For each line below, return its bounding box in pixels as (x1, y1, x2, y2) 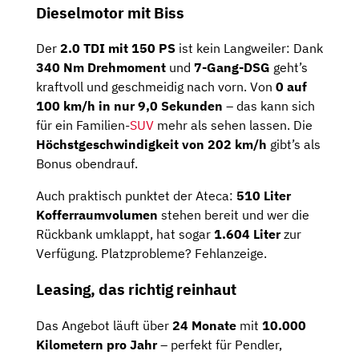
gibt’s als (267, 136, 321, 153)
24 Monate (172, 317, 236, 333)
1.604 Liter (214, 226, 280, 243)
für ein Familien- (36, 117, 130, 134)
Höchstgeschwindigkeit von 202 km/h (36, 136, 267, 153)
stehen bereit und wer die (158, 207, 309, 224)
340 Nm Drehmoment (36, 59, 166, 76)
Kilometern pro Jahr (36, 336, 157, 353)
